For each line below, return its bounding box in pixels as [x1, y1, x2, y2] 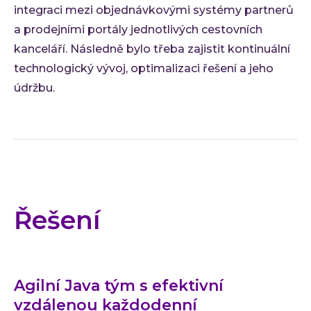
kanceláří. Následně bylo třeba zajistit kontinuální [14, 42, 290, 56]
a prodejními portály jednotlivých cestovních [14, 22, 262, 36]
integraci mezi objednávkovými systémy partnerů [14, 3, 294, 17]
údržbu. [14, 81, 55, 94]
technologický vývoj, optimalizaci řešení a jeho [14, 61, 274, 75]
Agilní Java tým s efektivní [14, 276, 224, 295]
